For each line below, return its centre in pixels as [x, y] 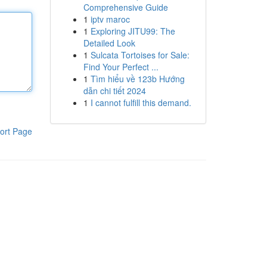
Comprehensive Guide [125, 7]
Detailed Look [109, 43]
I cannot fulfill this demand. [141, 103]
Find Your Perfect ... [121, 67]
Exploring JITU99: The [133, 31]
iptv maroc [110, 19]
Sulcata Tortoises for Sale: [140, 55]
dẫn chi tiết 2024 [114, 91]
